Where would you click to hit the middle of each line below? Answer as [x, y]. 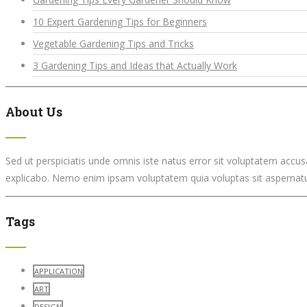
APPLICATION [59, 271]
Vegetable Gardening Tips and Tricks [113, 43]
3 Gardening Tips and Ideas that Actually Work [135, 65]
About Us [34, 111]
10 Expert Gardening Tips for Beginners [120, 21]
